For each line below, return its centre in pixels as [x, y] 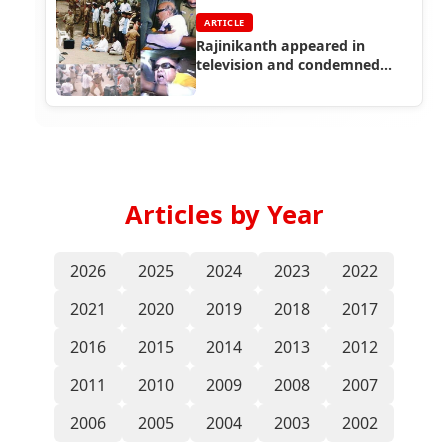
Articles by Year [224, 214]
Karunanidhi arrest [262, 83]
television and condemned [288, 64]
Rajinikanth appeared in [280, 45]
